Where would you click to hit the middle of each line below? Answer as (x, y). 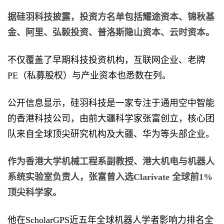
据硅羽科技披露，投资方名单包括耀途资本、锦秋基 (111, 17)
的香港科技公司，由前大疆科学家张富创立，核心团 (111, 118)
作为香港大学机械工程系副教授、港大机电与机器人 (111, 161)
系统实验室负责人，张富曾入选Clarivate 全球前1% (110, 177)
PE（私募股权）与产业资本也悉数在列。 (89, 75)
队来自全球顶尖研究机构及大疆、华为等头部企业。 (111, 134)
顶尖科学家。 (34, 192)
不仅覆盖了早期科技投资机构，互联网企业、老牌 (106, 60)
